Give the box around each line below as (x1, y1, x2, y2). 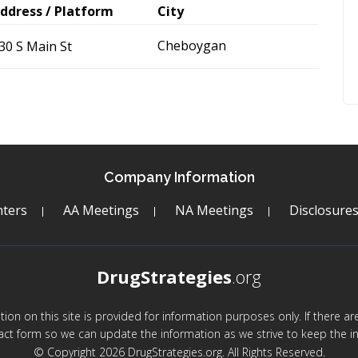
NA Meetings (174, 201, 253, 219)
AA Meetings (62, 201, 139, 219)
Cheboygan (157, 37, 226, 54)
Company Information (103, 169, 255, 185)
